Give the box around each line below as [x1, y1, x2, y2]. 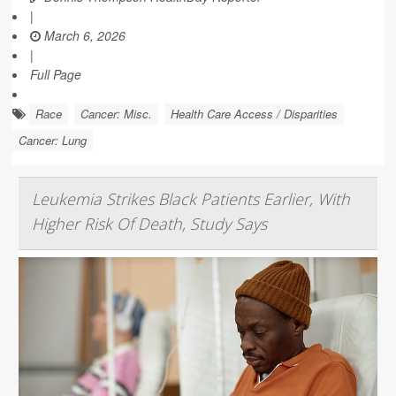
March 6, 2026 [41, 27, 126, 44]
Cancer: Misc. [80, 105, 152, 122]
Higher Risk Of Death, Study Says [32, 213, 267, 234]
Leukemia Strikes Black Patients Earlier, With [32, 188, 350, 209]
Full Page [30, 65, 81, 83]
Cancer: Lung [19, 132, 87, 148]
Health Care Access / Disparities [171, 105, 338, 122]
